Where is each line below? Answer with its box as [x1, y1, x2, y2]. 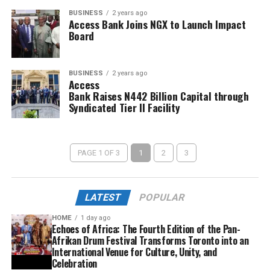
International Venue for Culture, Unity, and [51, 245, 217, 259]
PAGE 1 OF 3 [78, 148, 121, 157]
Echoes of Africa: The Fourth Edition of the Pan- [51, 222, 240, 236]
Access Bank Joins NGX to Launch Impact [68, 16, 246, 32]
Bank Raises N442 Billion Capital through [68, 88, 249, 104]
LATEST [84, 192, 124, 203]
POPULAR [138, 192, 187, 203]
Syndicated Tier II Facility [68, 99, 180, 115]
